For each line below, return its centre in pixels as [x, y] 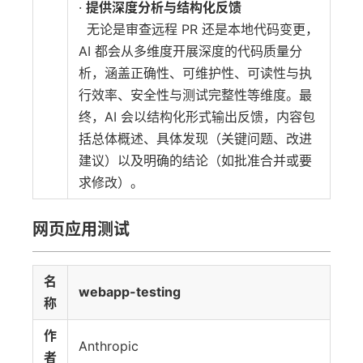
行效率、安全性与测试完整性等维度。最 [195, 95]
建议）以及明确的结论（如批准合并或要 [195, 160]
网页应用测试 [81, 229]
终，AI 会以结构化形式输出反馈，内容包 [197, 117]
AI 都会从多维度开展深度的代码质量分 [190, 51]
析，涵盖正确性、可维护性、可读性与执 [195, 73]
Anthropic [109, 346]
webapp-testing [130, 292]
